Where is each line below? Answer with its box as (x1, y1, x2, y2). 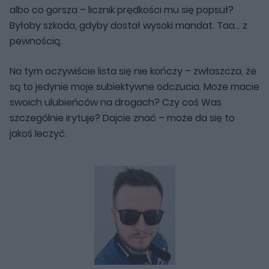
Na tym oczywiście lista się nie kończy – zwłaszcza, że (10, 64, 256, 78)
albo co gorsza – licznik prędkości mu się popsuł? (10, 2, 234, 17)
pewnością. (10, 34, 62, 48)
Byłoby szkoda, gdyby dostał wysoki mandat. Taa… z (10, 18, 247, 32)
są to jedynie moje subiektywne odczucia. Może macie (10, 79, 259, 94)
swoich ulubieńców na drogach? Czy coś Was (10, 95, 222, 109)
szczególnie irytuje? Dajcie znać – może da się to (10, 110, 235, 125)
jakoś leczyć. (10, 126, 67, 141)
